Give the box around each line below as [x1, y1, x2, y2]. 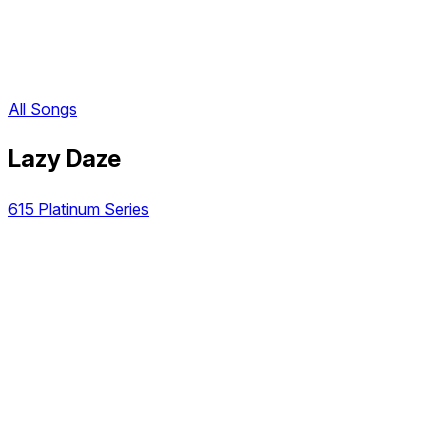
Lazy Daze [8, 144, 121, 174]
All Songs [8, 99, 77, 120]
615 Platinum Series [8, 199, 149, 219]
